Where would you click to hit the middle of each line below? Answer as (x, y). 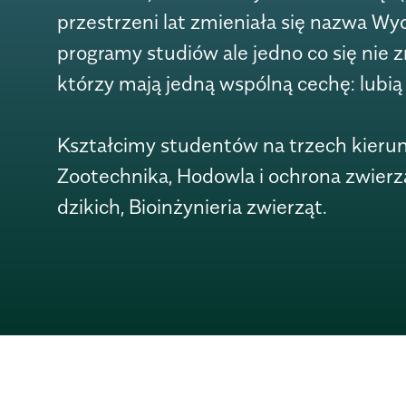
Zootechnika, (116, 176)
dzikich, (90, 207)
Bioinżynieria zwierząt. (227, 207)
